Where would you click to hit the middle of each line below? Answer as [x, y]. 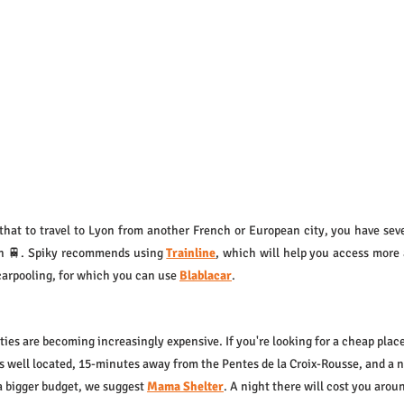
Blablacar [206, 275]
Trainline [191, 253]
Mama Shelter [185, 386]
